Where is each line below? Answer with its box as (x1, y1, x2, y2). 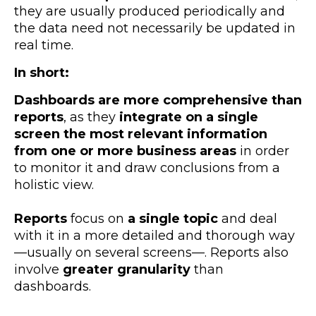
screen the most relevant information (14, 126, 267, 142)
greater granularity (63, 261, 190, 277)
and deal (218, 210, 277, 226)
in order (236, 142, 289, 159)
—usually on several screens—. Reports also (14, 244, 288, 260)
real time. (14, 37, 77, 53)
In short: (14, 64, 69, 80)
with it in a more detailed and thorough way (14, 227, 295, 243)
